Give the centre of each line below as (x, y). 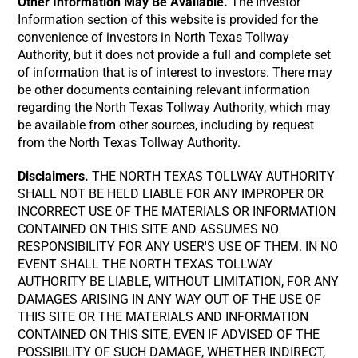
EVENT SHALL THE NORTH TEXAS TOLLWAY (146, 264)
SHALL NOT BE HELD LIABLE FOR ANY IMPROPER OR (171, 194)
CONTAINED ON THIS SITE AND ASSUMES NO (149, 229)
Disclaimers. (54, 176)
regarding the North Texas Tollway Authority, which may (175, 107)
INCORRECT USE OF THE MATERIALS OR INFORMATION (177, 211)
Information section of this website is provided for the (168, 20)
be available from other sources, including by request (166, 125)
